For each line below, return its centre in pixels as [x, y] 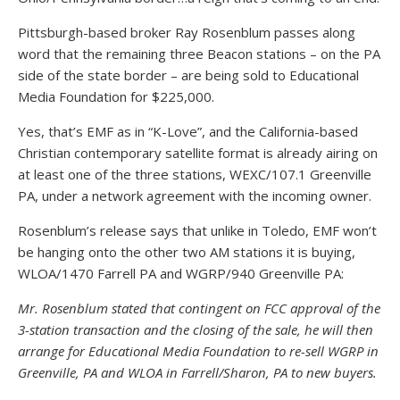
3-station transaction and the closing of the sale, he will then [196, 329]
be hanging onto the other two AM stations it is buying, [187, 252]
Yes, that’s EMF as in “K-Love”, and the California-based [188, 131]
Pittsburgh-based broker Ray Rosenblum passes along [187, 32]
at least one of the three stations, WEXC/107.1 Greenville [195, 174]
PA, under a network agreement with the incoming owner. [195, 196]
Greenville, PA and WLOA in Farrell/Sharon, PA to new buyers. [197, 372]
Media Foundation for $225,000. [116, 96]
